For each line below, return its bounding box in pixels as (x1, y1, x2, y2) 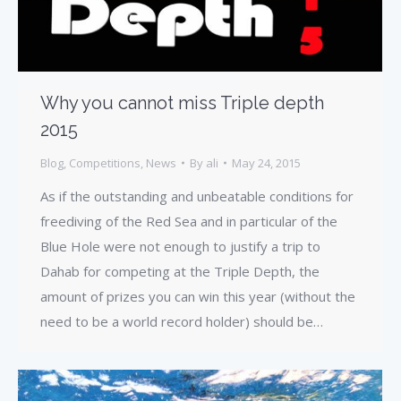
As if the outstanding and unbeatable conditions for (40, 186, 354, 205)
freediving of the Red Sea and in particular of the (40, 211, 337, 230)
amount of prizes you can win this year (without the (40, 286, 355, 305)
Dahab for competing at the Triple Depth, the (40, 261, 320, 280)
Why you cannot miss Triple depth (40, 91, 324, 114)
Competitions (69, 154, 141, 171)
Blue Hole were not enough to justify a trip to (40, 236, 320, 255)
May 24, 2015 (232, 154, 301, 171)
